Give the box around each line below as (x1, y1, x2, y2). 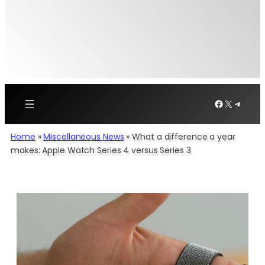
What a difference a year (132, 130, 235, 143)
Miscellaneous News (43, 130, 124, 143)
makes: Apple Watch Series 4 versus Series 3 (11, 144, 191, 156)
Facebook (214, 96, 260, 110)
